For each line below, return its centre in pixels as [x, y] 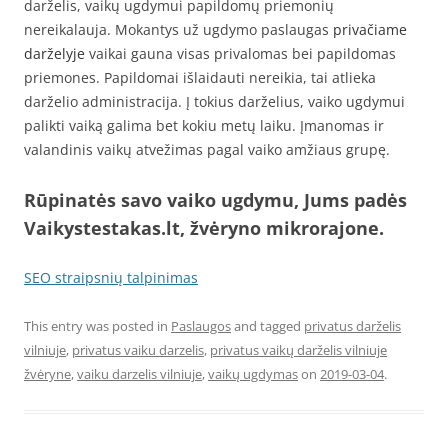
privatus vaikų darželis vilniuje [298, 350]
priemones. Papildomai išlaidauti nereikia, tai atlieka [200, 77]
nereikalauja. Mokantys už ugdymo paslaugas [178, 29]
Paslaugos [201, 326]
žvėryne [47, 374]
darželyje [54, 53]
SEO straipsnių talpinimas [111, 277]
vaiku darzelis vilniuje [139, 374]
